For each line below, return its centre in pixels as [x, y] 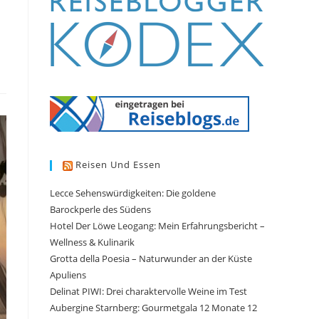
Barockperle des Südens [100, 209]
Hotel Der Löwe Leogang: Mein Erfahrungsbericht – [157, 225]
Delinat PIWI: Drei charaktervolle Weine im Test [148, 291]
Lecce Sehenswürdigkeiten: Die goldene [133, 193]
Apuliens [68, 274]
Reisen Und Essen [118, 165]
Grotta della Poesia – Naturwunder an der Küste [151, 258]
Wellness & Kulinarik [92, 242]
